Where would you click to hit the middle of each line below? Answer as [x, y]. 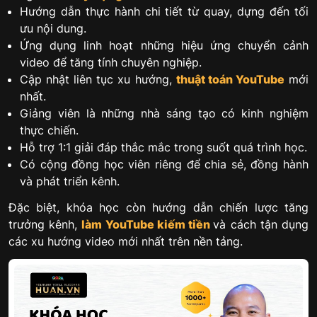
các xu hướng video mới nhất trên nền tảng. [126, 242]
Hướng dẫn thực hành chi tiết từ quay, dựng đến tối [164, 12]
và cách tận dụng [261, 225]
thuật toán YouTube [230, 80]
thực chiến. [49, 131]
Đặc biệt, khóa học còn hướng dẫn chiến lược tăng [158, 208]
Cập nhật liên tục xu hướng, [98, 80]
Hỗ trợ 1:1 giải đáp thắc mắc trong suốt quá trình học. [163, 148]
